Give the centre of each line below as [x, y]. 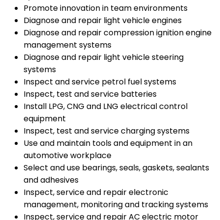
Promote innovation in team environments [106, 8]
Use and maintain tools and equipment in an [108, 143]
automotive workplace [68, 156]
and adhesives [51, 180]
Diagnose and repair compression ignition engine [118, 33]
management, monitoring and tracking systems [116, 205]
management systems [68, 45]
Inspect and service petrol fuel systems [100, 82]
